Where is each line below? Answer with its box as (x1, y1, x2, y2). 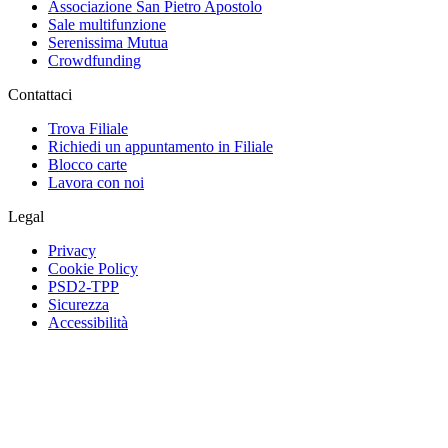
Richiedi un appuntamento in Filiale (48, 137, 273, 155)
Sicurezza (48, 295, 109, 313)
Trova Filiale (48, 119, 128, 137)
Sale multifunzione (48, 15, 166, 33)
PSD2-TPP (48, 277, 119, 295)
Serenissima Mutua (48, 33, 168, 51)
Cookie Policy (48, 259, 138, 277)
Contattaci (8, 85, 72, 103)
